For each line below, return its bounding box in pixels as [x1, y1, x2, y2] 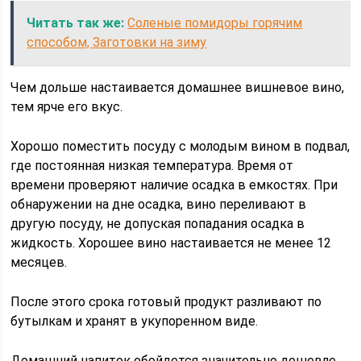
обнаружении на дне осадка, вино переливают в [10, 197, 307, 212]
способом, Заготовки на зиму [27, 35, 207, 50]
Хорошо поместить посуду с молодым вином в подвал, [10, 139, 351, 154]
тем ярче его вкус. [10, 99, 123, 114]
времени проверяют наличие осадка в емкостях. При [10, 177, 338, 193]
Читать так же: [27, 15, 125, 31]
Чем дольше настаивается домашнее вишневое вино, [10, 80, 345, 95]
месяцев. [10, 255, 68, 270]
